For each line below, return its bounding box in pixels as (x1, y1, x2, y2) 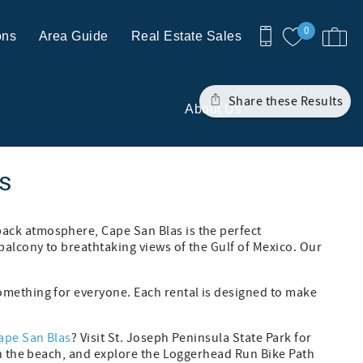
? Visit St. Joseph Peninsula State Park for (70, 330, 312, 346)
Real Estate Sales (130, 29, 241, 43)
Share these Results (225, 93, 343, 109)
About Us (185, 102, 241, 116)
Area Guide (39, 29, 109, 43)
